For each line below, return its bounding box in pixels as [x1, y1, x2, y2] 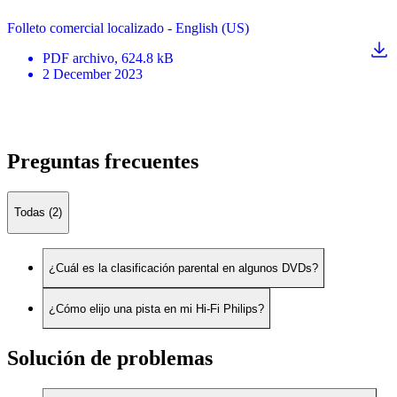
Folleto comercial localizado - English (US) [7, 20, 249, 36]
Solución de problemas [7, 346, 213, 370]
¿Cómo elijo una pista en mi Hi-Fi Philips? [49, 301, 264, 315]
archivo [73, 51, 114, 66]
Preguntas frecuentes [7, 149, 198, 173]
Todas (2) [14, 206, 62, 220]
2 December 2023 [43, 66, 143, 82]
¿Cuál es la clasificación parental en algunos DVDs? [49, 261, 318, 275]
